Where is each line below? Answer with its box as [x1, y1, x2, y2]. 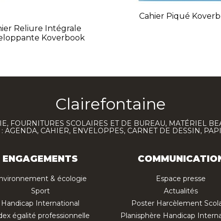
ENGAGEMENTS [2, 153, 78, 165]
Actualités [164, 186, 198, 196]
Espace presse [156, 174, 206, 184]
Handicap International [1, 199, 79, 208]
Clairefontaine [55, 94, 166, 114]
